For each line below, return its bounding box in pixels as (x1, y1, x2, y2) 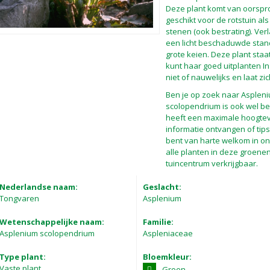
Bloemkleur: (143, 251, 192, 262)
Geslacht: (143, 181, 182, 192)
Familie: (143, 216, 174, 227)
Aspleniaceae (143, 228, 193, 239)
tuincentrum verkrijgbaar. (166, 158, 258, 169)
